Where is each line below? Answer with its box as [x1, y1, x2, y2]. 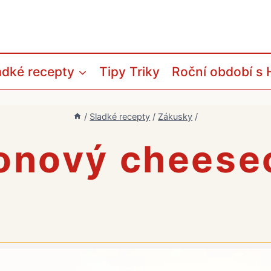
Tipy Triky [99, 64, 160, 79]
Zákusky [158, 111, 193, 122]
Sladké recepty [90, 111, 151, 122]
